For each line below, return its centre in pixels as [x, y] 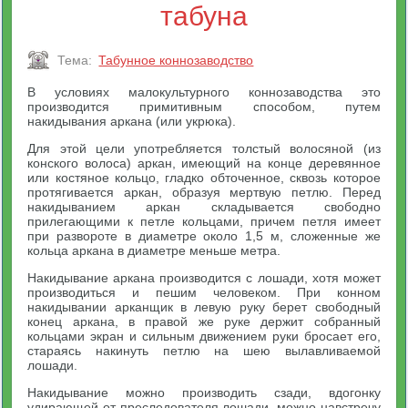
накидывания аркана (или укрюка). [132, 121]
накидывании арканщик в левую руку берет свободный [204, 307]
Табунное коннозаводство [176, 60]
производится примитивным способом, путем [204, 107]
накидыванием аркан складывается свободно [204, 207]
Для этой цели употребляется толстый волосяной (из [204, 148]
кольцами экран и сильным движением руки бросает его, [204, 336]
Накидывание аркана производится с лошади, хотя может [204, 278]
